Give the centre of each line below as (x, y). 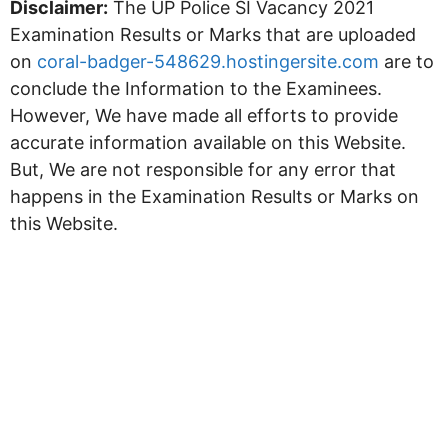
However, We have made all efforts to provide (204, 115)
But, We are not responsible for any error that (203, 169)
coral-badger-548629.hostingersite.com (208, 61)
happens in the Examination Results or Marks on (214, 196)
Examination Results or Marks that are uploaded (213, 34)
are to (406, 61)
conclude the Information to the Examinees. (196, 88)
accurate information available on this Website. (208, 142)
